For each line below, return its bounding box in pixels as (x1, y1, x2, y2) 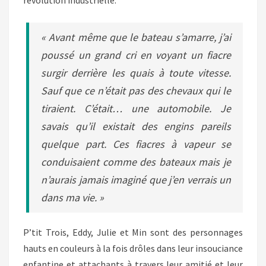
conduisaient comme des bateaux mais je (41, 155, 231, 169)
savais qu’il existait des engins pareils (41, 119, 231, 133)
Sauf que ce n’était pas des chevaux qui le (41, 84, 231, 97)
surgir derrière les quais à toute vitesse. (41, 66, 231, 80)
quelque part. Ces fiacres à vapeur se (41, 137, 231, 151)
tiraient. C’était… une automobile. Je (41, 102, 231, 115)
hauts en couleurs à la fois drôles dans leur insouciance (23, 242, 243, 254)
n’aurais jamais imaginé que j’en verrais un (41, 173, 231, 186)
